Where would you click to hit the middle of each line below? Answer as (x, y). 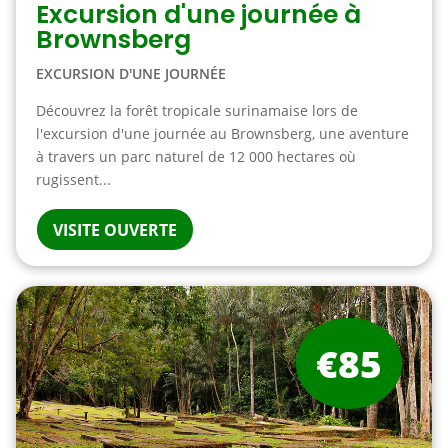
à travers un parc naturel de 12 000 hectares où (195, 156)
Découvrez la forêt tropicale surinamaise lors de (196, 110)
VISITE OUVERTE (114, 230)
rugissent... (73, 179)
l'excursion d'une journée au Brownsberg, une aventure (222, 133)
